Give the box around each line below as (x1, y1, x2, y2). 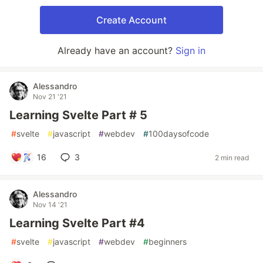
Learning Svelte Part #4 (9, 216, 145, 230)
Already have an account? (58, 45, 176, 56)
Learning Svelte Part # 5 (9, 108, 147, 122)
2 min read (215, 153, 249, 162)
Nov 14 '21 (33, 200, 68, 209)
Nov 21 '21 (33, 92, 67, 101)
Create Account (96, 14, 167, 26)
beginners (149, 237, 187, 247)
